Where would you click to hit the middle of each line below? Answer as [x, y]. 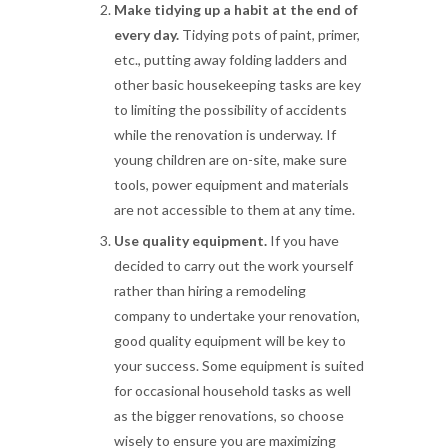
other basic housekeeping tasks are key [237, 84]
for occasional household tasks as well [232, 390]
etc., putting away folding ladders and [230, 59]
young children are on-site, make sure [230, 159]
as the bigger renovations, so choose [229, 415]
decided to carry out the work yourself [233, 265]
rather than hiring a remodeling [210, 290]
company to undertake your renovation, [237, 315]
